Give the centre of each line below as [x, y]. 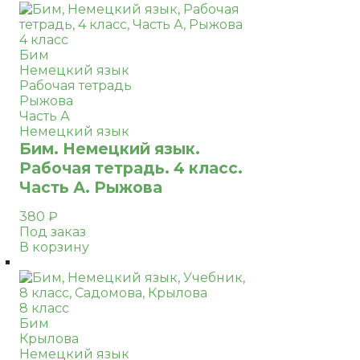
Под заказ [53, 232]
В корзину [54, 247]
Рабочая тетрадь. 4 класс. [131, 168]
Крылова [49, 339]
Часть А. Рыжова [91, 187]
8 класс [44, 308]
